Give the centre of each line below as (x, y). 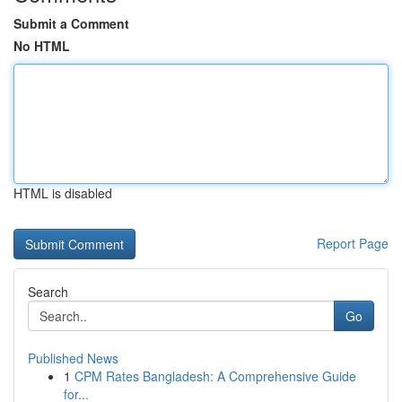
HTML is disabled (63, 193)
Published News (73, 358)
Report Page (353, 243)
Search (48, 292)
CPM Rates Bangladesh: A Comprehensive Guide (215, 376)
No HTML (42, 46)
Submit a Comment (71, 23)
